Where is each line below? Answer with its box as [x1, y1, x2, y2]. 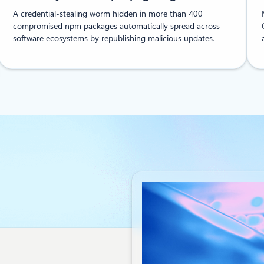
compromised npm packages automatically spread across [13, 21, 220, 31]
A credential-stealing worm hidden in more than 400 [13, 9, 203, 19]
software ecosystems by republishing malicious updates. [13, 34, 215, 44]
